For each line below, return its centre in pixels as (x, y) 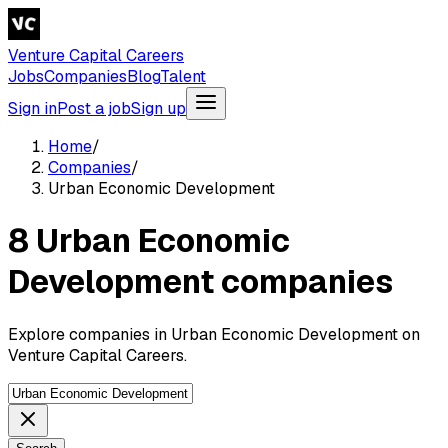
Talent (183, 76)
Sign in (32, 108)
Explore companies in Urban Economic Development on (214, 334)
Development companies (200, 282)
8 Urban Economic (149, 241)
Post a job (94, 108)
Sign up (158, 108)
